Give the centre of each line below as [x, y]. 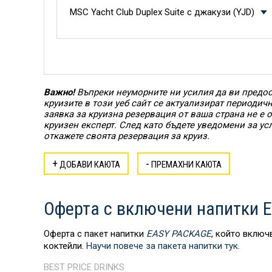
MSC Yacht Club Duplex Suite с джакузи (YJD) [162, 12]
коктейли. [65, 246]
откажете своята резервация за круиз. [127, 136]
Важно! [59, 92]
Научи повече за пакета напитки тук [162, 246]
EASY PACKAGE [179, 234]
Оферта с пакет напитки [95, 234]
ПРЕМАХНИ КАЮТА [185, 165]
